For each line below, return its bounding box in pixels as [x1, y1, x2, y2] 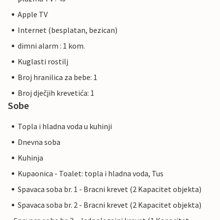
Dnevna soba [18, 137, 60, 147]
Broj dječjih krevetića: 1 [18, 88, 94, 98]
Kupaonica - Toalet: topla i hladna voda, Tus [18, 168, 164, 179]
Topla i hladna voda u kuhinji [18, 121, 112, 132]
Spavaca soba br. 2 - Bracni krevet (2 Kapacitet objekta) [18, 200, 201, 210]
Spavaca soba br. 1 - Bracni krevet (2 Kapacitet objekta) [18, 184, 201, 194]
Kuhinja [18, 153, 43, 163]
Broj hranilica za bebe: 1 [18, 72, 97, 82]
